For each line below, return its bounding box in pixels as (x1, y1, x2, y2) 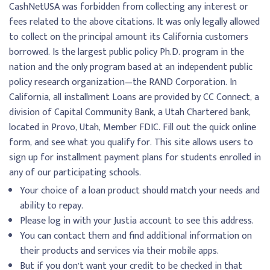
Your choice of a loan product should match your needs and (20, 183, 260, 199)
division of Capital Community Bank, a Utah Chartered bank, (9, 104, 251, 121)
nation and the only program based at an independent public (9, 59, 253, 76)
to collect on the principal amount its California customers (9, 29, 248, 46)
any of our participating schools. (9, 165, 141, 181)
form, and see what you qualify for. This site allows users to (9, 134, 253, 151)
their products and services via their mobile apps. (20, 243, 219, 260)
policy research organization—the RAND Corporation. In (9, 74, 237, 91)
